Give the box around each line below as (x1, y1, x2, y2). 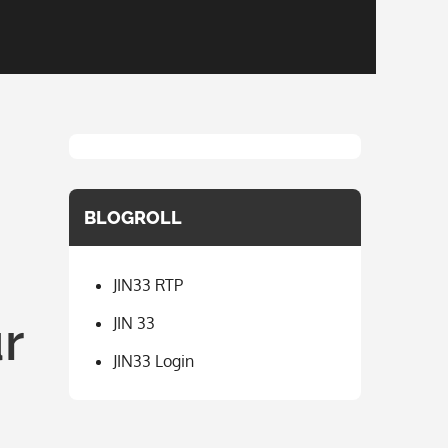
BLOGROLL (83, 207, 182, 228)
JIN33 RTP (112, 275, 183, 295)
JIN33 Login (112, 351, 194, 371)
